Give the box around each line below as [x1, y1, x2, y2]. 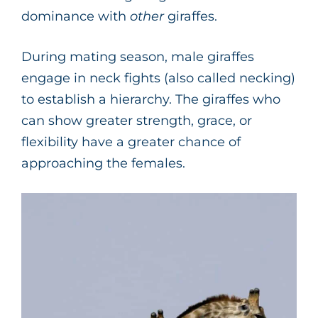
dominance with [21, 8, 130, 24]
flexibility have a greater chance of [21, 133, 241, 150]
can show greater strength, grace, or [21, 112, 252, 128]
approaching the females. [21, 155, 185, 171]
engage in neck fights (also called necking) [21, 70, 295, 86]
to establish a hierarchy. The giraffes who [21, 91, 280, 107]
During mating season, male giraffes [21, 48, 254, 65]
